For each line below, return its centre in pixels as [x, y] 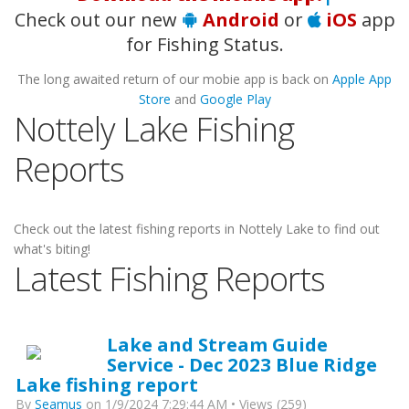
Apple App [362, 79]
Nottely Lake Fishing [154, 129]
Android [241, 20]
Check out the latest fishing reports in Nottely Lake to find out [197, 229]
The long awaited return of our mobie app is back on [175, 79]
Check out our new [98, 20]
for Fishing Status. [204, 44]
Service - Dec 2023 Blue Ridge [242, 364]
